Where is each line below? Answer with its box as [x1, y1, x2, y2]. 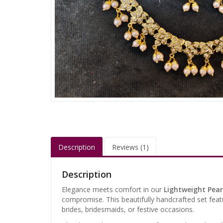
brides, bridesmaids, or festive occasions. [62, 205, 194, 215]
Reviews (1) [112, 142, 149, 152]
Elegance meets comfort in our [62, 185, 164, 195]
